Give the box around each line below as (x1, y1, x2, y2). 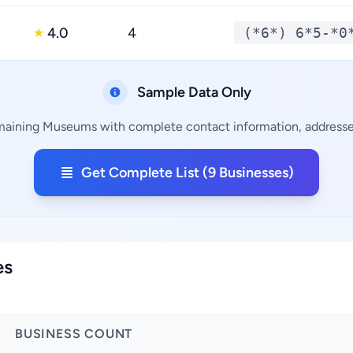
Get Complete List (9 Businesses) (81, 164, 294, 181)
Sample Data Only (136, 84, 251, 101)
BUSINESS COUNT (15, 326, 133, 341)
